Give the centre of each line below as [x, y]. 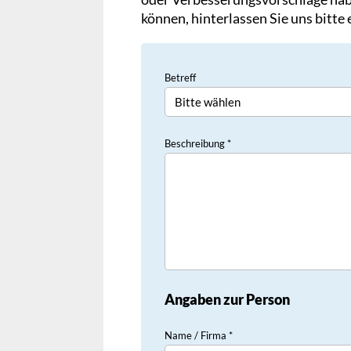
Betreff [180, 78]
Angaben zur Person [227, 300]
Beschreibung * [198, 144]
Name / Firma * [199, 336]
